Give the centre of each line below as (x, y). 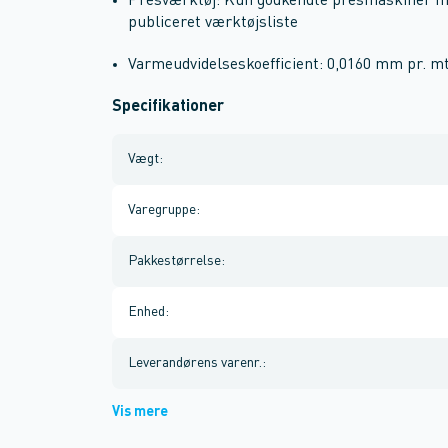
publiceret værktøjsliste (213, 23)
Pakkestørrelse (174, 261)
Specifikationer (168, 107)
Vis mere (140, 412)
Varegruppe (162, 210)
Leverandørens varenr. (195, 363)
